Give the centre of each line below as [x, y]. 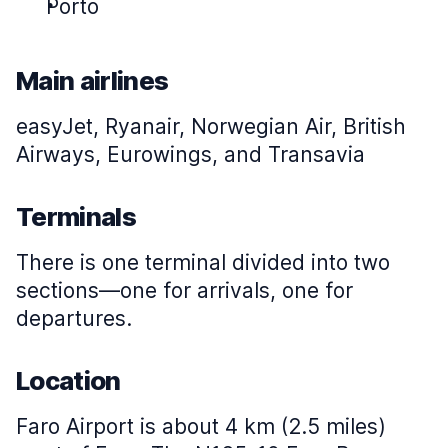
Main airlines [92, 80]
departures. [74, 318]
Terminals [76, 216]
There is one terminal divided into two [203, 262]
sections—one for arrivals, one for [184, 290]
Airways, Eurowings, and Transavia [190, 154]
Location [68, 380]
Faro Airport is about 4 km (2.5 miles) [201, 426]
